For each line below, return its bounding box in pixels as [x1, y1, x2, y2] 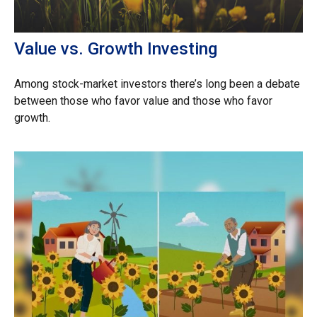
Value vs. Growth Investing [14, 39, 217, 59]
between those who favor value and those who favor [14, 94, 272, 108]
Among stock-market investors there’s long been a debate [14, 77, 300, 91]
